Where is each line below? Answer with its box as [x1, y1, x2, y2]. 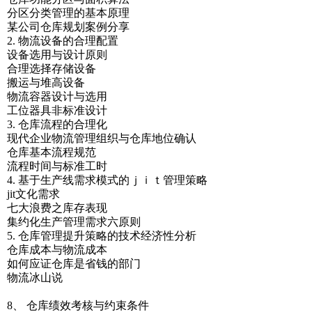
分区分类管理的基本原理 [7, 7, 130, 19]
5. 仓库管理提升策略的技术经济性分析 [7, 230, 196, 242]
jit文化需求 [7, 188, 60, 200]
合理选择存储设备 [7, 63, 96, 75]
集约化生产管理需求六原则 [7, 216, 141, 228]
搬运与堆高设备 [7, 77, 85, 88]
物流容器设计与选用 [7, 91, 107, 102]
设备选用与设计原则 [7, 49, 107, 61]
